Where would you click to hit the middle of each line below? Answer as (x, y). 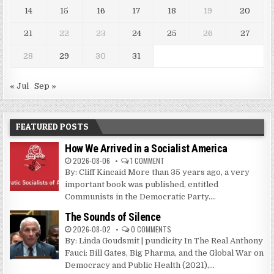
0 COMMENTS (151, 229)
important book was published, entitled (142, 184)
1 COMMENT (148, 160)
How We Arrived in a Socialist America (146, 148)
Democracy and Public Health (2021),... (140, 265)
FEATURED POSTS (53, 126)
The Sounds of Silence (113, 217)
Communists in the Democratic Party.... (141, 196)
